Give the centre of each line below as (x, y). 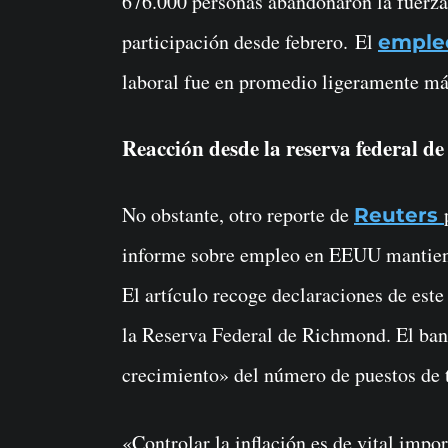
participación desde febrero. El (250, 42)
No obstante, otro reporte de (238, 215)
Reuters (396, 215)
